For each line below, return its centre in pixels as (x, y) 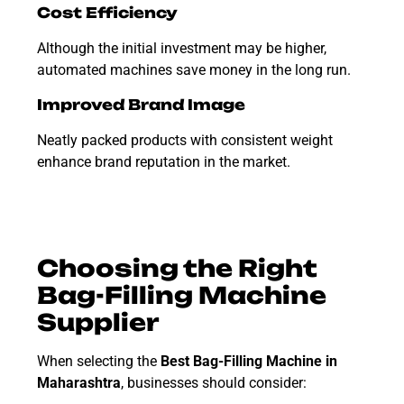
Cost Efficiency (107, 12)
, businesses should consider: (214, 383)
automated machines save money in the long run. (194, 69)
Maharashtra (79, 383)
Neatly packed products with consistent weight (185, 141)
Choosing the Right (177, 269)
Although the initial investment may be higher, (182, 48)
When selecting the (99, 362)
